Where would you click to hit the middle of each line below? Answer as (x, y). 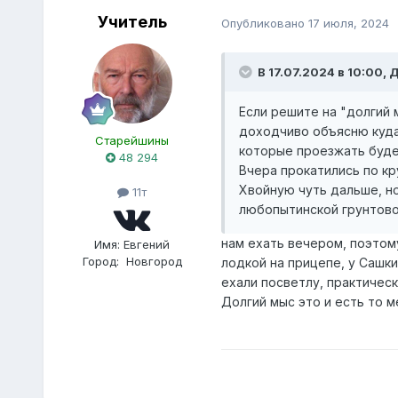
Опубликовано (264, 23)
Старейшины (132, 141)
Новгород (154, 261)
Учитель (132, 22)
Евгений (147, 244)
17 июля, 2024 (348, 23)
